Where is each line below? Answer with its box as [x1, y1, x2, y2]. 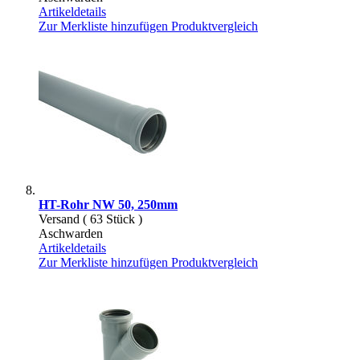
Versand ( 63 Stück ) [39, 211, 142, 226]
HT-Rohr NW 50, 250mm [39, 197, 178, 211]
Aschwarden [39, 226, 103, 240]
